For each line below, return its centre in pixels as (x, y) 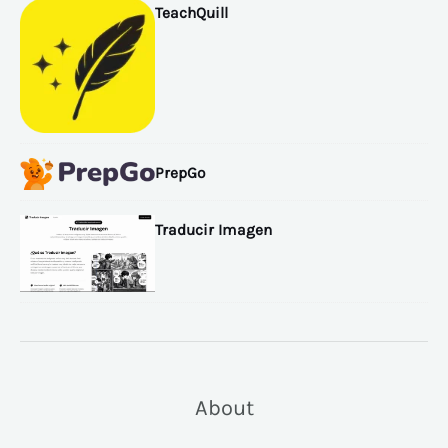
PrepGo (179, 172)
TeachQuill (191, 13)
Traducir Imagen (213, 230)
